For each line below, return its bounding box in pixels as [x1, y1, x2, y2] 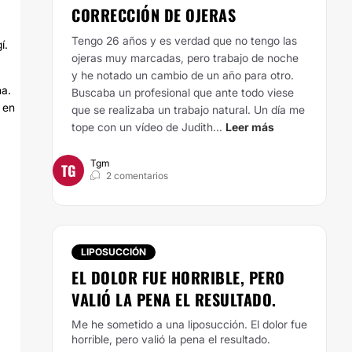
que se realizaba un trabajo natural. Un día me [71, 103, 305, 116]
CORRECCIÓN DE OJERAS [71, 3, 236, 27]
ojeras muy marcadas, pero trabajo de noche [71, 51, 299, 64]
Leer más [225, 120, 274, 134]
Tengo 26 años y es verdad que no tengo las [71, 34, 297, 47]
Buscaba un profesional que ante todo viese [71, 86, 294, 99]
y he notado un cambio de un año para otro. [71, 68, 294, 82]
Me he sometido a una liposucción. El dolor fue [71, 317, 307, 331]
